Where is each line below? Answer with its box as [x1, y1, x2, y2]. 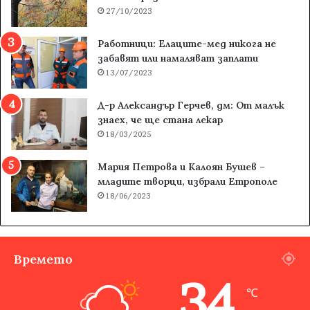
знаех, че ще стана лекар [98, 113, 223, 127]
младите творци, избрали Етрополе [98, 175, 277, 188]
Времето [14, 251, 73, 268]
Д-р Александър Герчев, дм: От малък [98, 99, 284, 112]
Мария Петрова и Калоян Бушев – [98, 161, 265, 174]
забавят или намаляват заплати [98, 52, 258, 65]
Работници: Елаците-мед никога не [98, 37, 276, 51]
